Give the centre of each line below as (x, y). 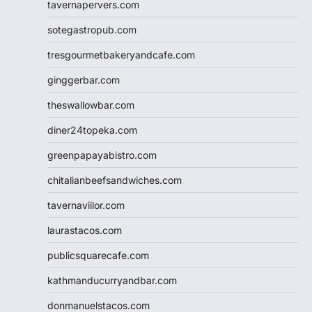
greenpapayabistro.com (102, 155)
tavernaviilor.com (86, 205)
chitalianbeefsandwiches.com (115, 180)
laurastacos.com (85, 230)
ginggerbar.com (84, 79)
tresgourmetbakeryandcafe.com (121, 54)
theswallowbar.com (91, 104)
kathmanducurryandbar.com (112, 280)
